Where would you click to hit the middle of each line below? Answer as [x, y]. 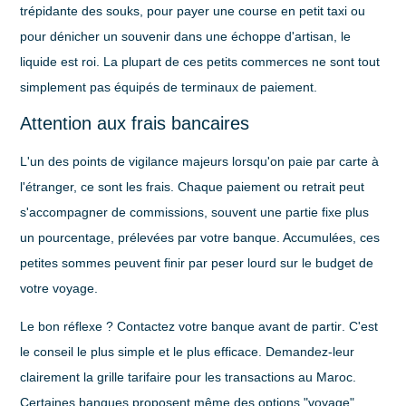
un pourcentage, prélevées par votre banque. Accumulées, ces [200, 237]
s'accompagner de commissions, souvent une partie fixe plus [195, 212]
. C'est [360, 327]
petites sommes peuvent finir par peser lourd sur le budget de [197, 262]
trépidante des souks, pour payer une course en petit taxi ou [193, 10]
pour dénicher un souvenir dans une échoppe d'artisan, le [186, 36]
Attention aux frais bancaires [135, 123]
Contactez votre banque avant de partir [230, 327]
